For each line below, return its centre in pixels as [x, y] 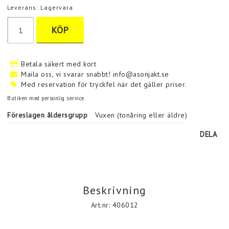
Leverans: [24, 7]
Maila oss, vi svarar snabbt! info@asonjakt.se [95, 74]
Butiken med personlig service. [46, 98]
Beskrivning [114, 190]
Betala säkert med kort [59, 64]
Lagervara [57, 7]
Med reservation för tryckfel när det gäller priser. [104, 84]
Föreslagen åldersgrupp [47, 115]
